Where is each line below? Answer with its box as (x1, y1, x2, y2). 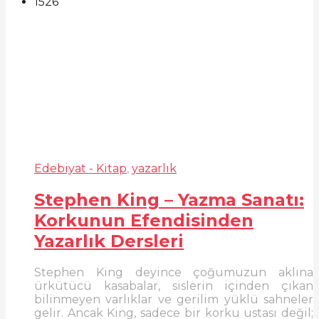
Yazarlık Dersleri (34, 230, 184, 251)
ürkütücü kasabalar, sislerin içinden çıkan (34, 278, 313, 293)
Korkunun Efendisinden (34, 209, 253, 231)
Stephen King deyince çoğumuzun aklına (34, 265, 313, 279)
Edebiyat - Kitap (34, 161, 127, 175)
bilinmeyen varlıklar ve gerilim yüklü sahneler (34, 292, 313, 306)
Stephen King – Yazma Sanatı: (34, 189, 304, 210)
